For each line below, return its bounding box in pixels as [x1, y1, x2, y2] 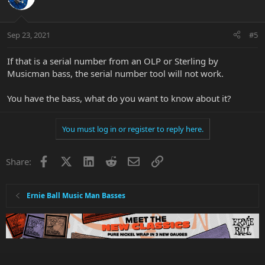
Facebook [49, 154, 88, 166]
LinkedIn [93, 154, 130, 166]
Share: [6, 155, 31, 167]
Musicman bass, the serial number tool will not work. [7, 67, 224, 79]
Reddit [117, 154, 143, 166]
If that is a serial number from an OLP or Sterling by [7, 54, 218, 67]
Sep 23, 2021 [7, 29, 50, 40]
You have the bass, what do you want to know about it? [7, 92, 231, 104]
